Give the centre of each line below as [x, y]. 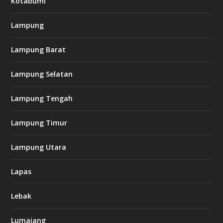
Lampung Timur [39, 123]
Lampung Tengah [42, 99]
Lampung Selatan [42, 74]
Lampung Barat [39, 50]
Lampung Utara [39, 147]
